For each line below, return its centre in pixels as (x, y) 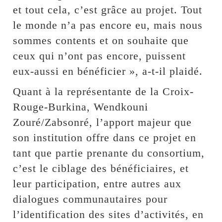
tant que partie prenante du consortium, (109, 153)
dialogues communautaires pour (90, 199)
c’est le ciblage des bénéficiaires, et (101, 168)
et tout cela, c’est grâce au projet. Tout (108, 9)
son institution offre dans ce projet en (105, 137)
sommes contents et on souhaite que (101, 40)
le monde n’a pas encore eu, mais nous (108, 25)
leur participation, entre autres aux (97, 183)
